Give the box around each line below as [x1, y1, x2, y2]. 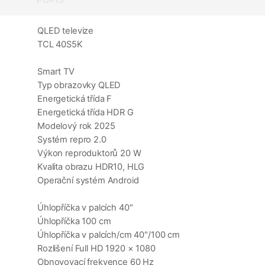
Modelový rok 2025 [37, 121, 115, 132]
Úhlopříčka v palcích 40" [37, 202, 133, 214]
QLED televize [37, 25, 94, 37]
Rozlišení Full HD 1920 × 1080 [37, 243, 156, 254]
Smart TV [37, 66, 75, 77]
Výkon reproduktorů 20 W [37, 148, 141, 159]
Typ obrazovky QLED [37, 80, 121, 91]
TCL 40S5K [37, 39, 83, 50]
